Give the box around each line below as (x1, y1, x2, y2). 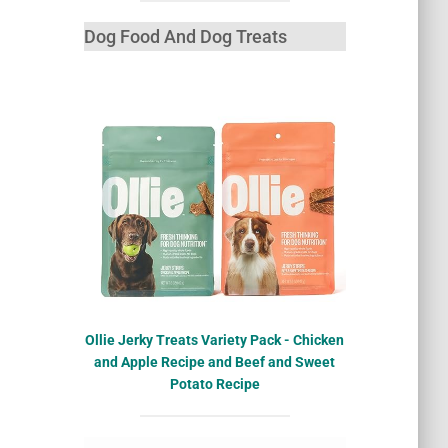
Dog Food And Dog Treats (83, 26, 287, 48)
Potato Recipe (169, 375, 260, 392)
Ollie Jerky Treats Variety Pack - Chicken (85, 331, 345, 348)
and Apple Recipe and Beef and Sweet (94, 353, 336, 370)
